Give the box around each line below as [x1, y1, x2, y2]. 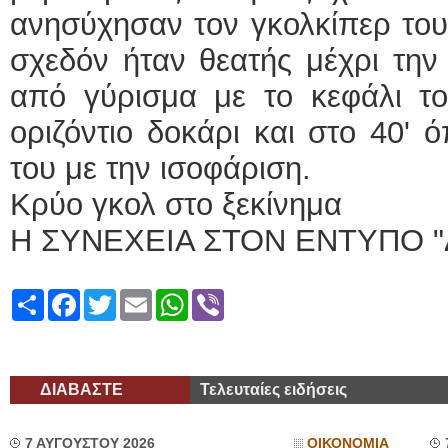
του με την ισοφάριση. [10, 151, 311, 186]
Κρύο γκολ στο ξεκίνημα [10, 187, 342, 222]
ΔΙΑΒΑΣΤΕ [40, 381, 123, 398]
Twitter [116, 288, 163, 305]
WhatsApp [188, 288, 262, 305]
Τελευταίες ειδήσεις [200, 381, 347, 398]
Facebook [80, 288, 151, 305]
